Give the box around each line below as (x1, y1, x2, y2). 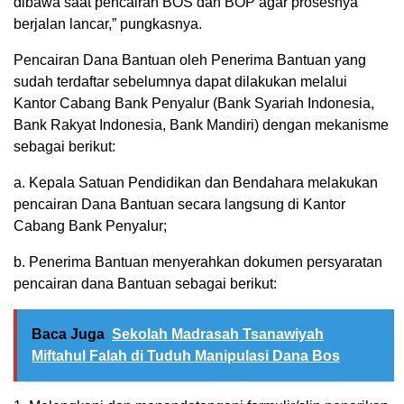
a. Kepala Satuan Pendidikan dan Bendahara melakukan (14, 175, 378, 191)
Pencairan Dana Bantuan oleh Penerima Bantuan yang (14, 52, 366, 69)
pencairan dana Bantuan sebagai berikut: (14, 276, 277, 292)
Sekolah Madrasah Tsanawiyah (112, 326, 324, 343)
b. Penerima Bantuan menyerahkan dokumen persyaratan (14, 254, 382, 271)
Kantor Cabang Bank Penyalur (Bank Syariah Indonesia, (14, 96, 374, 112)
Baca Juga (32, 326, 105, 343)
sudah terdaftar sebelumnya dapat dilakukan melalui (14, 74, 347, 90)
